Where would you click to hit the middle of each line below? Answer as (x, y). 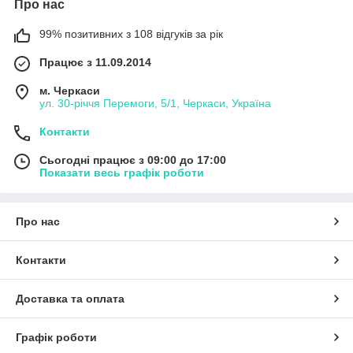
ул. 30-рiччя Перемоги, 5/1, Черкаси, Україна (155, 103)
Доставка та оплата (70, 298)
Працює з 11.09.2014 (95, 62)
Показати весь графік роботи (122, 172)
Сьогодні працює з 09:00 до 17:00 (133, 160)
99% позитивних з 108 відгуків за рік (131, 33)
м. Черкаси (70, 90)
